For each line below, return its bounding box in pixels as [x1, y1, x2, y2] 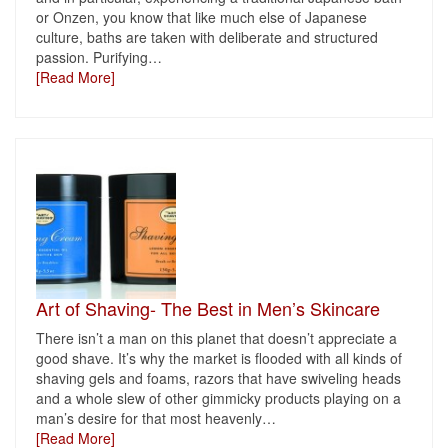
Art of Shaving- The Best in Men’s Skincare [36, 295, 380, 321]
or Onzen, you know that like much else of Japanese [36, 7, 367, 27]
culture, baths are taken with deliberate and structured [36, 27, 378, 47]
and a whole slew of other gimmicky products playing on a [36, 388, 401, 408]
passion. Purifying [36, 47, 148, 67]
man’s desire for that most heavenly [36, 408, 262, 428]
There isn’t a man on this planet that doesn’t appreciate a [36, 328, 397, 348]
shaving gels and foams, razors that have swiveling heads [36, 368, 401, 388]
